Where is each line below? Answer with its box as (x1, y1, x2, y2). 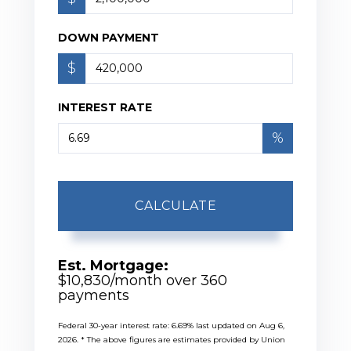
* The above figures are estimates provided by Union (81, 334, 285, 345)
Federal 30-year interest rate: (58, 320, 172, 331)
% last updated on (187, 320, 259, 331)
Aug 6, (259, 320, 284, 331)
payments (58, 286, 129, 304)
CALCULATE (134, 197, 217, 213)
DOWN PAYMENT (58, 30, 159, 45)
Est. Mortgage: (58, 256, 168, 274)
